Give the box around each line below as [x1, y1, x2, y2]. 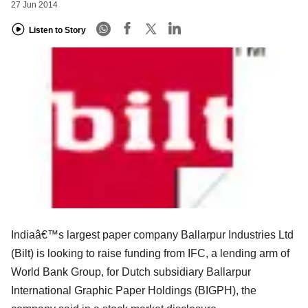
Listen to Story [29, 25, 86, 35]
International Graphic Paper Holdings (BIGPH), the [11, 284, 256, 296]
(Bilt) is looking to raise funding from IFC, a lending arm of [11, 247, 289, 259]
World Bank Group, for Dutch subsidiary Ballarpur [11, 265, 251, 278]
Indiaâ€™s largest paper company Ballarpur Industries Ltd [11, 228, 294, 241]
